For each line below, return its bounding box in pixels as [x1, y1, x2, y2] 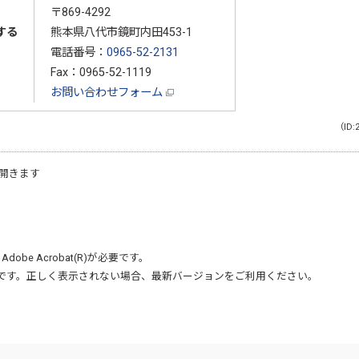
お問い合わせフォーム [50, 85, 166, 99]
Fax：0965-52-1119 [50, 65, 151, 79]
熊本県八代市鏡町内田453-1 [50, 25, 192, 39]
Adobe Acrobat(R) [2, 251, 87, 264]
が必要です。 [87, 251, 149, 264]
